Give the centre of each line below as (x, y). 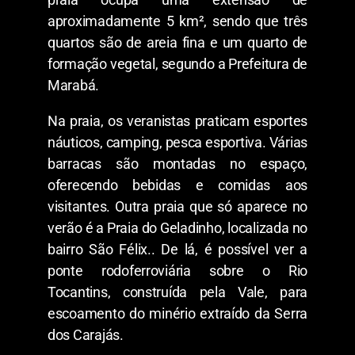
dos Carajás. (86, 334)
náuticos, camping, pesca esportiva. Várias (177, 142)
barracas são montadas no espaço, (177, 163)
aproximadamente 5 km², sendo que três (177, 21)
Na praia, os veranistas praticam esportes (177, 120)
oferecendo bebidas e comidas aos (177, 185)
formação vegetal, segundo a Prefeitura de (177, 63)
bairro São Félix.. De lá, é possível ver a (177, 249)
